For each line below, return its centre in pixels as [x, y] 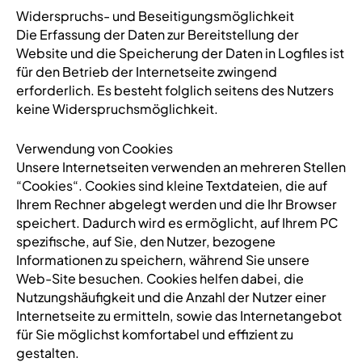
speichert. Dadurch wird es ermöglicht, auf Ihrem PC [177, 223]
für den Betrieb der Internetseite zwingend [146, 72]
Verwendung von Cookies [94, 148]
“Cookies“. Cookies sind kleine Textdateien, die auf [171, 185]
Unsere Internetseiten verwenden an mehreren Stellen [181, 167]
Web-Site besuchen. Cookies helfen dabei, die [160, 278]
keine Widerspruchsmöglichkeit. [117, 109]
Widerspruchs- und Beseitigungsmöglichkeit [155, 16]
